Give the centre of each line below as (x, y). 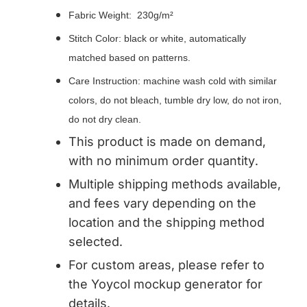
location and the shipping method (167, 223)
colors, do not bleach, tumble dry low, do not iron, (175, 100)
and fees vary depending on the (162, 204)
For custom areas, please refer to (167, 265)
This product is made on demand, (167, 142)
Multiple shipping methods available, (175, 184)
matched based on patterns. (130, 58)
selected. (96, 242)
